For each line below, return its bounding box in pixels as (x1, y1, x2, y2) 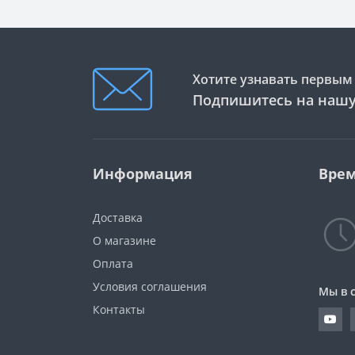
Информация (93, 164, 193, 184)
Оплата (93, 256, 133, 272)
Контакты (93, 302, 145, 318)
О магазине (93, 233, 156, 249)
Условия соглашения (93, 279, 207, 295)
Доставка (93, 210, 143, 226)
